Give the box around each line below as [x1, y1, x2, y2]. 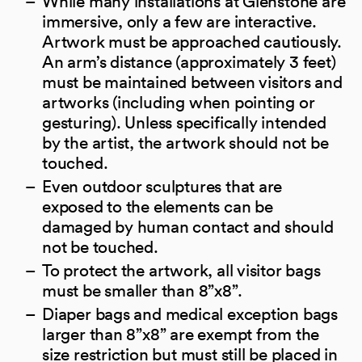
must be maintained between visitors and [42, 71, 343, 92]
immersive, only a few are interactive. [42, 11, 318, 32]
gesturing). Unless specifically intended [42, 112, 326, 133]
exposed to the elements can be [42, 196, 273, 217]
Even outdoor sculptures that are [42, 175, 283, 196]
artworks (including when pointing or [42, 91, 315, 112]
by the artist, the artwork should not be [42, 132, 329, 153]
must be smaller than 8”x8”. [42, 280, 242, 301]
